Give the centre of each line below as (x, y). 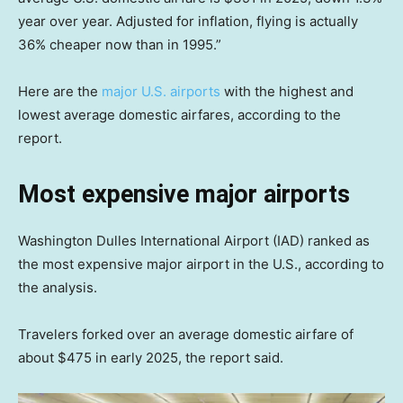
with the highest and (287, 91)
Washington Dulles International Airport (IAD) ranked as (194, 240)
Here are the (60, 91)
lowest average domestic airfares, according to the (179, 114)
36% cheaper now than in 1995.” (120, 44)
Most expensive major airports (184, 194)
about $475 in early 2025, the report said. (152, 357)
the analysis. (58, 287)
